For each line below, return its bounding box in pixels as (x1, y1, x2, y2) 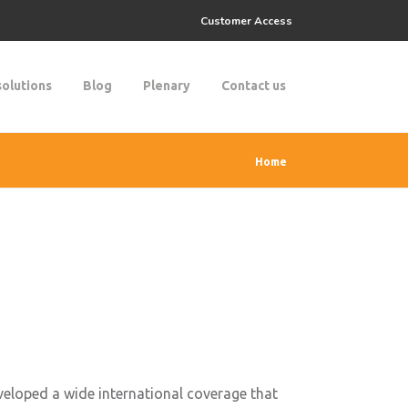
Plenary (143, 78, 190, 93)
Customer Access (199, 13, 292, 28)
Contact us (221, 78, 286, 93)
